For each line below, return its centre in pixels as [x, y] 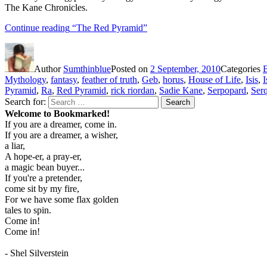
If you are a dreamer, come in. [61, 124]
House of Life [215, 79]
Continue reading [37, 27]
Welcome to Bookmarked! [57, 113]
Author [49, 69]
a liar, [15, 145]
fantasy [64, 79]
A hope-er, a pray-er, [43, 156]
